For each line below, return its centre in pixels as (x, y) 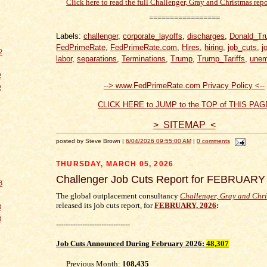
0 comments (213, 141)
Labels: (70, 36)
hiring (214, 47)
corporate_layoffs (153, 36)
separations (97, 59)
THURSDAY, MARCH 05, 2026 (115, 163)
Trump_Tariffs (221, 59)
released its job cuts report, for (105, 205)
